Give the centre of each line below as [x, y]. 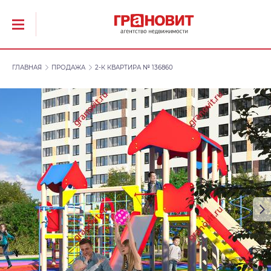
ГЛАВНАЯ [27, 67]
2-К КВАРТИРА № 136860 [134, 67]
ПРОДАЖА [68, 67]
